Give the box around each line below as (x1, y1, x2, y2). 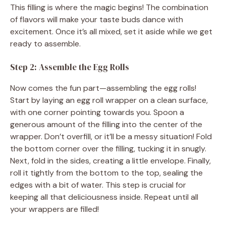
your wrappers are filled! (10, 203, 99, 214)
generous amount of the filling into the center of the (10, 119, 202, 130)
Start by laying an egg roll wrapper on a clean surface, (10, 94, 208, 105)
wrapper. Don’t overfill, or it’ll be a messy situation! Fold (10, 131, 212, 142)
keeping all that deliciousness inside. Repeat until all (10, 191, 198, 202)
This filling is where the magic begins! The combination (10, 2, 208, 13)
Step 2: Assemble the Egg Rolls (10, 61, 129, 73)
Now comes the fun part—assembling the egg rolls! (10, 82, 196, 93)
